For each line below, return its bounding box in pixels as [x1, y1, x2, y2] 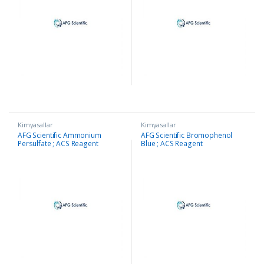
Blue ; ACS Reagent [140, 138, 203, 148]
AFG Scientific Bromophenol [140, 130, 233, 140]
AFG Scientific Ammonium [17, 130, 101, 140]
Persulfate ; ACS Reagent [17, 138, 98, 148]
